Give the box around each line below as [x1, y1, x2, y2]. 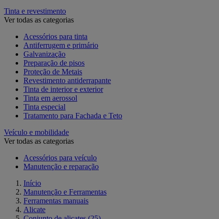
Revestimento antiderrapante [23, 76, 111, 85]
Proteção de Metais [23, 67, 82, 76]
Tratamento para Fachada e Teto [23, 111, 122, 120]
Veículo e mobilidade [4, 128, 69, 136]
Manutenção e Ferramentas [23, 187, 107, 196]
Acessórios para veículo [23, 153, 97, 162]
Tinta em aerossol [23, 93, 77, 102]
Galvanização [23, 49, 66, 58]
